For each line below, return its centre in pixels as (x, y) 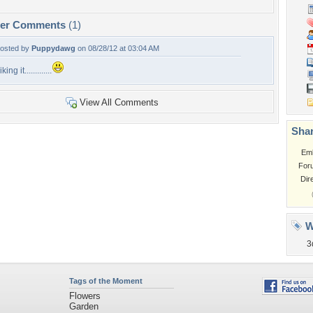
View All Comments (119, 102)
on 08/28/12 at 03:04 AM (117, 48)
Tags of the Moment (105, 281)
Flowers (85, 296)
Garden (83, 306)
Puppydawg (53, 48)
